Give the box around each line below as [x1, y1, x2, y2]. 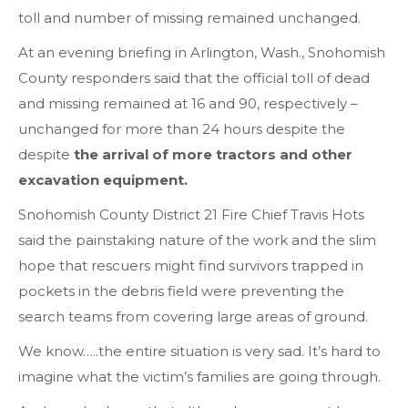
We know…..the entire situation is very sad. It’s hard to [18, 342, 381, 360]
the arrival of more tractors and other [74, 146, 352, 163]
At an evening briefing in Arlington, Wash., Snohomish [18, 44, 385, 61]
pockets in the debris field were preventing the [18, 282, 344, 300]
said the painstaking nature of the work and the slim [18, 231, 376, 249]
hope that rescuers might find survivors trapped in [18, 257, 363, 274]
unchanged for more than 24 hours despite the [18, 120, 345, 138]
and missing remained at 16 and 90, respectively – [18, 95, 358, 112]
